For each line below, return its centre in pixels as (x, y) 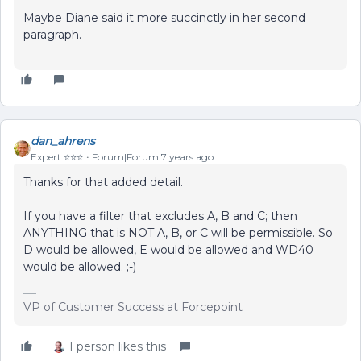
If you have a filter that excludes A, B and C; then (160, 216)
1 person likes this (117, 346)
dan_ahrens (63, 141)
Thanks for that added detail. (103, 182)
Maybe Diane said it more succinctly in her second (164, 18)
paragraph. (52, 35)
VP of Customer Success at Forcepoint (133, 307)
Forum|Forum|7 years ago (153, 157)
